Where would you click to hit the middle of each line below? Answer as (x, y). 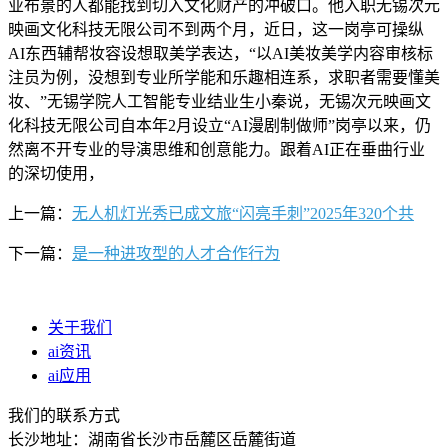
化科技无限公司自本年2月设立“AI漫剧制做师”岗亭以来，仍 (219, 125)
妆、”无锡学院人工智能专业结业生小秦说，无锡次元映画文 (219, 101)
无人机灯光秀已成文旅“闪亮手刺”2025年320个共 (243, 213)
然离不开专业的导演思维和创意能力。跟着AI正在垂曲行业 (216, 149)
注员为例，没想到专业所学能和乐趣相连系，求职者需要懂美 (224, 77)
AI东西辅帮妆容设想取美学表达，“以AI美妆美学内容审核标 (220, 53)
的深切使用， (56, 173)
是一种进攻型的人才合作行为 (176, 253)
